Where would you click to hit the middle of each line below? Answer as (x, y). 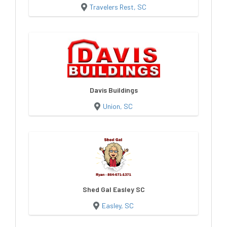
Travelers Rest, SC (118, 7)
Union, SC (118, 106)
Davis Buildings (113, 90)
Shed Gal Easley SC (113, 189)
